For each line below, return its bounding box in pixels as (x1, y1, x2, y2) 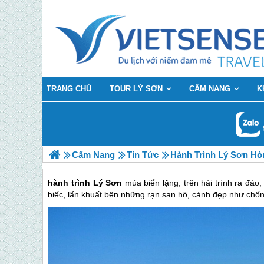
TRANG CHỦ (47, 84, 91, 93)
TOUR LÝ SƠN (110, 84, 163, 93)
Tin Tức (127, 150, 159, 160)
